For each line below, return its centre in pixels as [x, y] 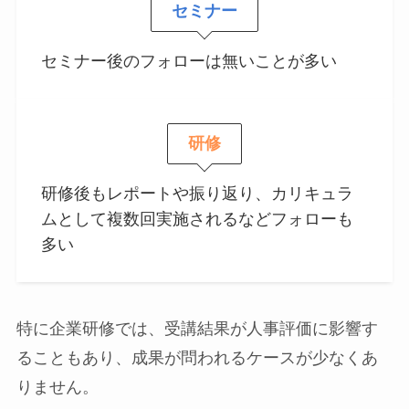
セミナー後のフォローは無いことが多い [189, 62]
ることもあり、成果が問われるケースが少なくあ [197, 358]
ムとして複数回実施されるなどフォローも [197, 219]
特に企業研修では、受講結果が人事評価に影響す [197, 329]
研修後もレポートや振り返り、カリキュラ [197, 193]
